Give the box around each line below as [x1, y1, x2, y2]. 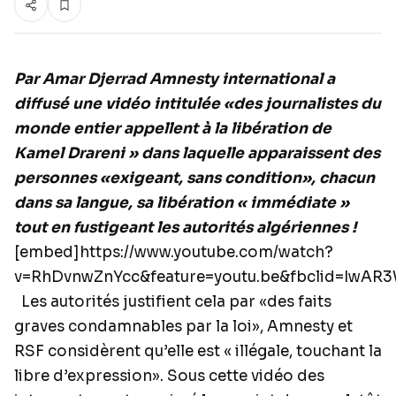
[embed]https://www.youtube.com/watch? [14, 243, 333, 262]
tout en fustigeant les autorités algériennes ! [14, 218, 356, 237]
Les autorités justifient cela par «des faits [14, 293, 331, 311]
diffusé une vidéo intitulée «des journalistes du [14, 95, 381, 113]
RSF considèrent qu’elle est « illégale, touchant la [14, 342, 382, 361]
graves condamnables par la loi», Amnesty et [14, 317, 353, 336]
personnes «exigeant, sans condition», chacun [14, 169, 375, 187]
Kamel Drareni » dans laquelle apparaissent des [14, 144, 380, 163]
